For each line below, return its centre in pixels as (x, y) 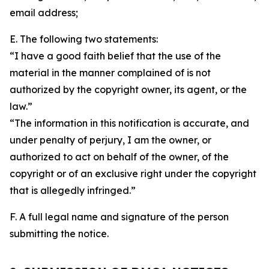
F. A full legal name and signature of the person (119, 217)
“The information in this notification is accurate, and (129, 123)
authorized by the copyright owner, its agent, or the (128, 89)
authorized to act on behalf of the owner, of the (119, 157)
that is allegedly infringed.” (73, 190)
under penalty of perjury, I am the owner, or (110, 140)
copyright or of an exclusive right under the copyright (133, 174)
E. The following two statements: (84, 39)
